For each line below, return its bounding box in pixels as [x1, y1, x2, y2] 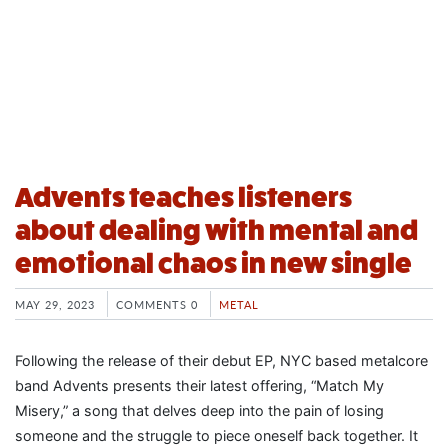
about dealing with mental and [15, 214, 418, 246]
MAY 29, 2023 [15, 295, 95, 312]
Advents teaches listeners [15, 181, 352, 213]
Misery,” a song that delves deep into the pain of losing [15, 402, 384, 420]
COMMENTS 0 [116, 295, 198, 312]
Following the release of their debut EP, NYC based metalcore [15, 352, 428, 370]
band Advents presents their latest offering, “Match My [15, 377, 384, 395]
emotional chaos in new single [15, 247, 412, 279]
